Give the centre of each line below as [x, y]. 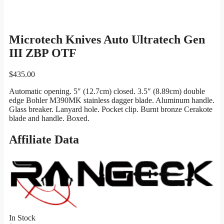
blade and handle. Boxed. [49, 118]
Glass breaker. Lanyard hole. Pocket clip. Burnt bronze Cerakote [111, 109]
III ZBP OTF [43, 53]
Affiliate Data [44, 140]
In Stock [22, 217]
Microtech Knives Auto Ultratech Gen [107, 40]
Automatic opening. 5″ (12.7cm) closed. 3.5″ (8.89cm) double [107, 91]
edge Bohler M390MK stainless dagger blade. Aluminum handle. [112, 100]
